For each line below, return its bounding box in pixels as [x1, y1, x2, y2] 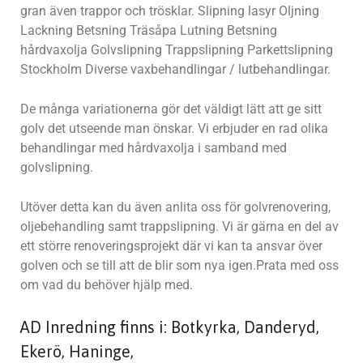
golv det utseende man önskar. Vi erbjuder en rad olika [20, 121, 328, 136]
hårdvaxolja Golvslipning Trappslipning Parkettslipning [20, 42, 333, 58]
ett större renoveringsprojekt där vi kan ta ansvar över [20, 238, 322, 254]
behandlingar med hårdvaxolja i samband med [20, 140, 287, 156]
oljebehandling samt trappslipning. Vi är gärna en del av [20, 219, 339, 234]
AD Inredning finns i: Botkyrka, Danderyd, [20, 318, 319, 336]
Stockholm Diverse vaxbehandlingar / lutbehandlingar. [20, 62, 331, 77]
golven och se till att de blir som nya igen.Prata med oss [20, 258, 339, 273]
